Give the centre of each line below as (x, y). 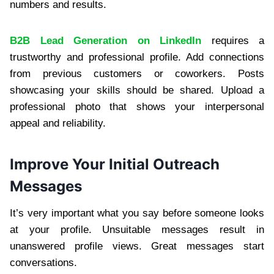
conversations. (43, 263)
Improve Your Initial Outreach (115, 165)
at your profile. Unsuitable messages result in (137, 230)
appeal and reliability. (58, 124)
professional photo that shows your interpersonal (137, 107)
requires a (233, 41)
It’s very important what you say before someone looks (137, 213)
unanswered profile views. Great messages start (137, 246)
